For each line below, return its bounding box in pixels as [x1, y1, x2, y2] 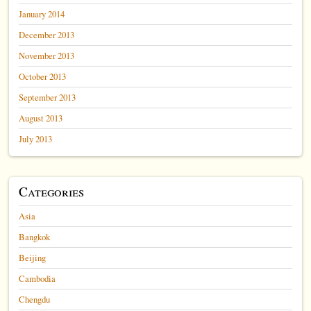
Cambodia [19, 271, 56, 285]
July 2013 [19, 132, 53, 145]
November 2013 [19, 49, 75, 62]
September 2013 [19, 90, 76, 103]
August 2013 [19, 111, 63, 124]
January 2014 [19, 7, 65, 20]
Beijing [19, 251, 47, 264]
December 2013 [19, 28, 75, 41]
